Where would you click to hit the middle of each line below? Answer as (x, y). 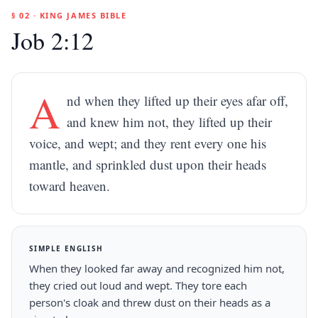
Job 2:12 (53, 40)
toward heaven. (70, 186)
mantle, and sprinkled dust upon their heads (148, 164)
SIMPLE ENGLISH (66, 248)
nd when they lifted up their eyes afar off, (178, 100)
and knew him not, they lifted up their (170, 122)
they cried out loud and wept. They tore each (138, 285)
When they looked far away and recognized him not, (157, 268)
